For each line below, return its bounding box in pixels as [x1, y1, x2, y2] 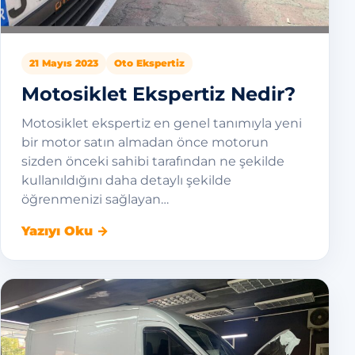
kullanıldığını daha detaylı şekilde [21, 172, 231, 188]
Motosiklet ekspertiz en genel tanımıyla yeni [21, 115, 302, 131]
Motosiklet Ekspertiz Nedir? [21, 82, 296, 105]
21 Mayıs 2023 [29, 56, 98, 69]
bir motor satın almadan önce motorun [21, 134, 269, 150]
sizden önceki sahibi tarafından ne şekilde [21, 153, 284, 169]
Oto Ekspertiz [114, 56, 185, 69]
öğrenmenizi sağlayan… [21, 191, 169, 207]
